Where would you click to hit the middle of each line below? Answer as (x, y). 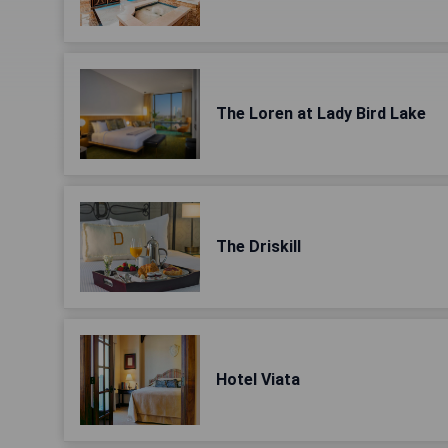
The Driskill (258, 246)
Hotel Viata (258, 379)
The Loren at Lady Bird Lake (321, 113)
